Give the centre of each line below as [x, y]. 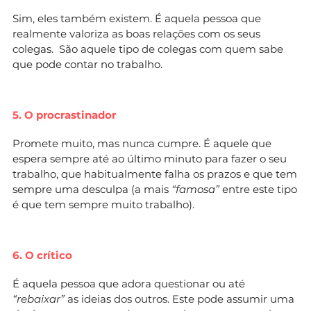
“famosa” [195, 189]
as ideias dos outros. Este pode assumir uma [179, 299]
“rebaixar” [39, 299]
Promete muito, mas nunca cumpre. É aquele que [142, 143]
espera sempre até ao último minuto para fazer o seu [150, 158]
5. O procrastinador [64, 115]
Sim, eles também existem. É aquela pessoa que [137, 18]
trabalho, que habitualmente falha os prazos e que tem [155, 174]
